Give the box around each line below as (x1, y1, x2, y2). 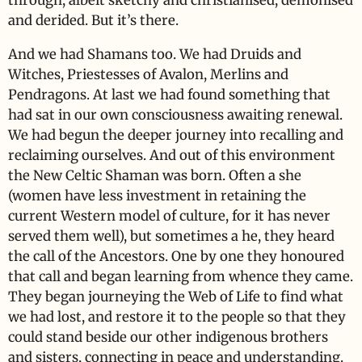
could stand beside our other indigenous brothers (8, 328, 328, 346)
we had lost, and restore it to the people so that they (8, 308, 346, 326)
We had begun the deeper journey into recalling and (8, 126, 343, 144)
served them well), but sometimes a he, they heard (8, 227, 335, 245)
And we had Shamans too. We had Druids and (8, 45, 301, 63)
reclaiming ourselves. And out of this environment (8, 146, 335, 164)
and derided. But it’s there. (8, 12, 179, 30)
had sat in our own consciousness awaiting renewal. (8, 106, 343, 124)
